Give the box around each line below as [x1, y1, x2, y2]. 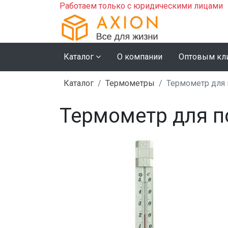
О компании [117, 51, 162, 62]
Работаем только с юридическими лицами [60, 1, 223, 11]
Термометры [105, 78, 155, 88]
